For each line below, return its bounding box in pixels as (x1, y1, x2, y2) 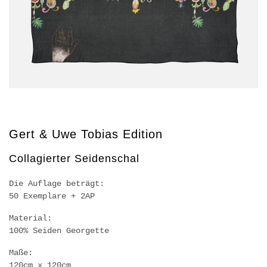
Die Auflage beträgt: (9, 179, 104, 188)
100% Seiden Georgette (9, 226, 109, 235)
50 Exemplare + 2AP (9, 191, 95, 201)
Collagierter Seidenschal (9, 153, 139, 164)
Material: (9, 213, 52, 223)
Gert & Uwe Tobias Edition (9, 128, 163, 141)
